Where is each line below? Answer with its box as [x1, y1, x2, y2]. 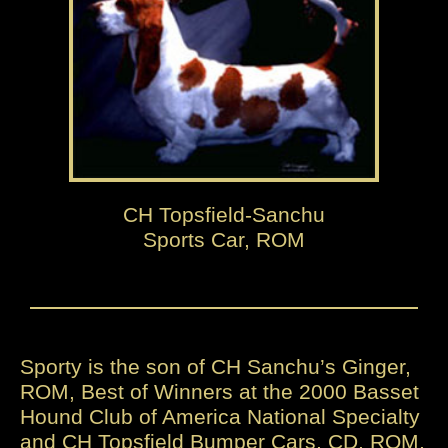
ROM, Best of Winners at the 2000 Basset [20, 380, 419, 404]
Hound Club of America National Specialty [20, 405, 420, 429]
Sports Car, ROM [143, 228, 305, 252]
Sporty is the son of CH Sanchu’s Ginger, [20, 355, 411, 379]
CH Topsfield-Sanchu [123, 203, 325, 227]
